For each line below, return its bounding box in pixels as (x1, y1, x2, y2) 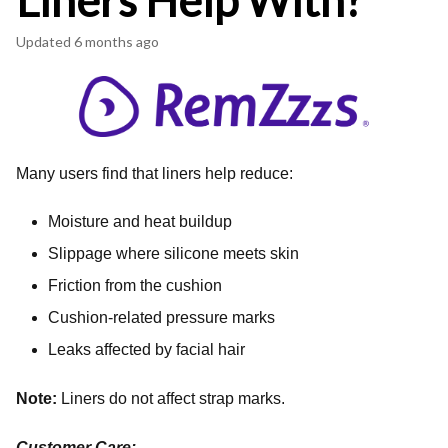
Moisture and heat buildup (48, 212, 232, 230)
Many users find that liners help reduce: (16, 164, 293, 182)
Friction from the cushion (48, 276, 222, 294)
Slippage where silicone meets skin (48, 244, 299, 262)
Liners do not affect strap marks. (57, 389, 285, 407)
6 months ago (74, 33, 159, 50)
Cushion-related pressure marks (48, 308, 275, 326)
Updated (26, 33, 71, 50)
